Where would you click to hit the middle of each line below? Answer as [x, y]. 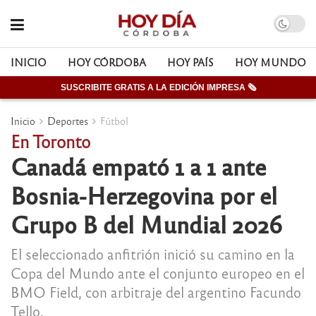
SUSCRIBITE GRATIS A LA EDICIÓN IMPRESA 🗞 [158, 87]
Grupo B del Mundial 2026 [147, 224]
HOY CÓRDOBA [107, 62]
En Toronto [50, 141]
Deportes [68, 121]
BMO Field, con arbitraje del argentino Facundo [156, 291]
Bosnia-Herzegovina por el [144, 195]
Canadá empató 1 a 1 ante [138, 166]
